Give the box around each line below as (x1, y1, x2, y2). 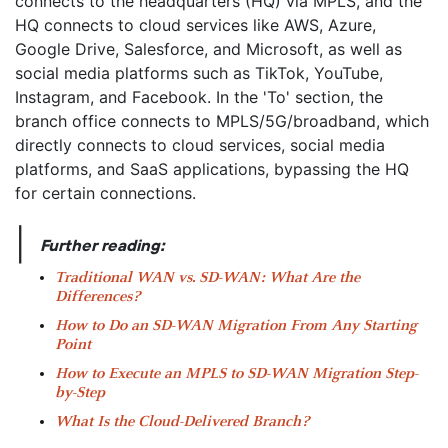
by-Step (55, 385, 105, 402)
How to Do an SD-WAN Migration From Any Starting (55, 318, 417, 335)
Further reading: (40, 236, 165, 255)
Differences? (55, 289, 140, 306)
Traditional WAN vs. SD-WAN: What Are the (55, 270, 360, 287)
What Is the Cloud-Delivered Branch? (55, 414, 309, 431)
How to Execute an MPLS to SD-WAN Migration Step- (55, 366, 418, 383)
